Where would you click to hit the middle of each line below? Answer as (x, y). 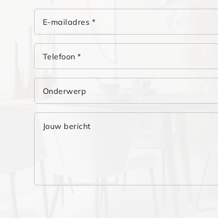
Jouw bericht (67, 126)
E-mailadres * (69, 22)
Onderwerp (65, 91)
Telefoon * (62, 57)
